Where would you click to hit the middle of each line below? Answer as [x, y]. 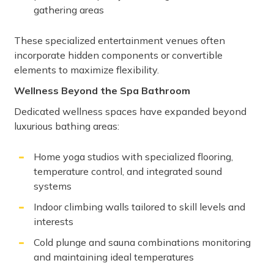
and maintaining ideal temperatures [114, 257]
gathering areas [69, 10]
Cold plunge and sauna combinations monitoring [142, 243]
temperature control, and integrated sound [128, 172]
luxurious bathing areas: [67, 126]
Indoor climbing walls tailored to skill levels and [139, 207]
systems [53, 186]
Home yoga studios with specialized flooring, [133, 157]
